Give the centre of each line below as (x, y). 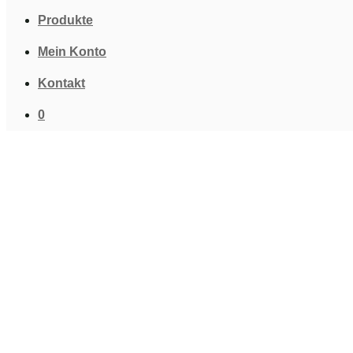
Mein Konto (72, 52)
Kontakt (61, 83)
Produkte (65, 20)
